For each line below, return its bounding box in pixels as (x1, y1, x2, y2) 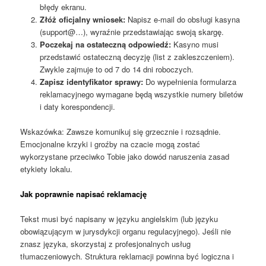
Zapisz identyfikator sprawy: (39, 75, 143, 87)
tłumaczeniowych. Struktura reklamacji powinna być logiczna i (20, 251, 235, 262)
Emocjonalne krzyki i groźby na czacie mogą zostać (20, 138, 201, 150)
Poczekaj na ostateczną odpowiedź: (39, 38, 171, 50)
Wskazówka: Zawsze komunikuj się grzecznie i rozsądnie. (20, 125, 221, 137)
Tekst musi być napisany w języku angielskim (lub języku (20, 213, 218, 225)
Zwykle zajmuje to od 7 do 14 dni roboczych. (39, 63, 194, 75)
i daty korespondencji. (39, 100, 115, 112)
